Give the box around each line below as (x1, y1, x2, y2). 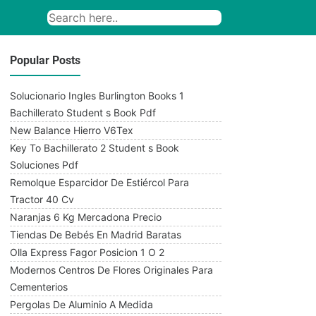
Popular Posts (10, 54, 80, 67)
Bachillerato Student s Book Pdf (10, 107, 156, 119)
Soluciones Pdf (10, 159, 78, 171)
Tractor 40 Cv (10, 193, 74, 205)
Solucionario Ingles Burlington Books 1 (10, 90, 184, 102)
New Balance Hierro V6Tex (10, 124, 133, 136)
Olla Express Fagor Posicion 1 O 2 (10, 246, 164, 258)
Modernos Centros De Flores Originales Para (10, 264, 213, 276)
